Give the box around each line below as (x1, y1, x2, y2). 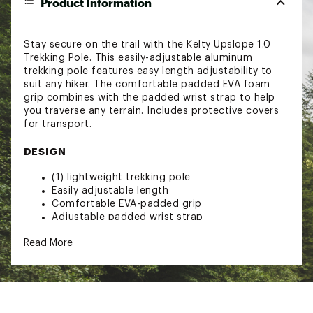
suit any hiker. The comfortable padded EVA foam (24, 79, 270, 89)
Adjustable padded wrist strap (52, 212, 203, 222)
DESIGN (24, 145, 66, 157)
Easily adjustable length (52, 185, 168, 196)
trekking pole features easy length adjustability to (24, 66, 272, 76)
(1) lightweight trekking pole (52, 172, 191, 182)
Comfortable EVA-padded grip (52, 198, 202, 209)
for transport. (24, 119, 92, 129)
